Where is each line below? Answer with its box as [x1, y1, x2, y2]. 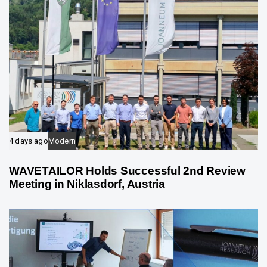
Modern [48, 136, 76, 146]
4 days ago [9, 136, 48, 146]
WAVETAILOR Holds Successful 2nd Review [9, 164, 246, 178]
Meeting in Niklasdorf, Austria [9, 178, 165, 191]
